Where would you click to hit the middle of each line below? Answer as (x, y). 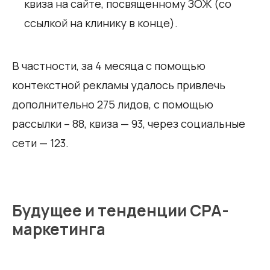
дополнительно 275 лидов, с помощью (113, 104)
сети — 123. (40, 143)
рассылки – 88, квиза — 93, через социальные (129, 123)
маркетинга (59, 229)
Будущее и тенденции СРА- (121, 210)
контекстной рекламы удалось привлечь (119, 85)
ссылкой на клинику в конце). (101, 23)
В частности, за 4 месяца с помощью (109, 65)
